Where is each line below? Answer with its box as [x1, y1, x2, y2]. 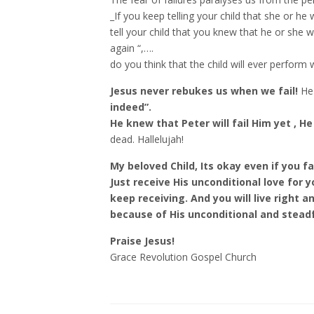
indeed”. [110, 100, 151, 114]
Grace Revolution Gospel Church [110, 250, 257, 264]
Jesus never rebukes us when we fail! [110, 84, 301, 97]
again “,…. [110, 41, 153, 55]
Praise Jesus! [110, 234, 175, 247]
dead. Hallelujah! [110, 132, 184, 146]
